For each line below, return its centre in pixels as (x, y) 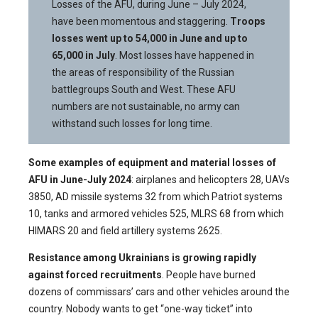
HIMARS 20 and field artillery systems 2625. (125, 231)
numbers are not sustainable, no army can (146, 106)
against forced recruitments (95, 275)
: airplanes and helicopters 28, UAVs (210, 180)
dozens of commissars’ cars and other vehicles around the (159, 292)
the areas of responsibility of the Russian (143, 72)
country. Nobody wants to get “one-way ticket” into (141, 309)
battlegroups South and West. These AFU (144, 89)
